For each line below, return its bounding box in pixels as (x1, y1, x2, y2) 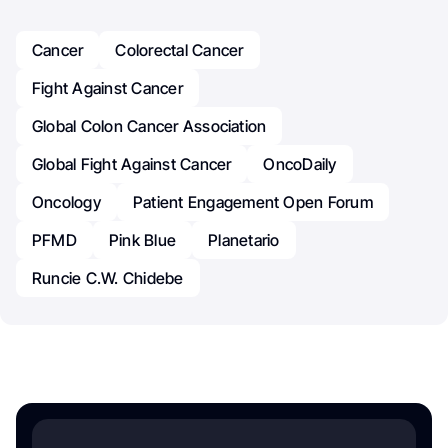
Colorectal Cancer (115, 40, 244, 61)
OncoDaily (263, 154, 337, 175)
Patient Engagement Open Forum (132, 192, 373, 213)
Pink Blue (108, 230, 177, 251)
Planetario (208, 230, 280, 251)
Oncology (32, 192, 101, 213)
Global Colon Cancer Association (32, 116, 267, 137)
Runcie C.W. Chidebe (32, 268, 184, 289)
